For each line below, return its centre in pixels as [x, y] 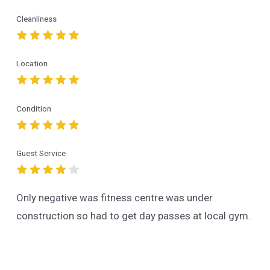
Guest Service [41, 153]
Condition [33, 108]
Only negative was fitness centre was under [114, 197]
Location [32, 64]
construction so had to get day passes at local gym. [133, 215]
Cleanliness [36, 18]
